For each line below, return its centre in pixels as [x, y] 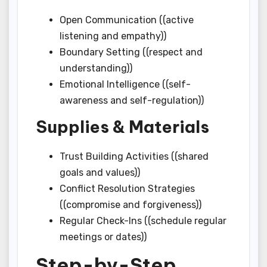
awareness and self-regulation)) [132, 101]
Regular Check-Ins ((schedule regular [143, 221]
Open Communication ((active [127, 20]
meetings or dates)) [103, 237]
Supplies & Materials [122, 127]
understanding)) [96, 69]
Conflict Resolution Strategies [127, 188]
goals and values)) [100, 172]
